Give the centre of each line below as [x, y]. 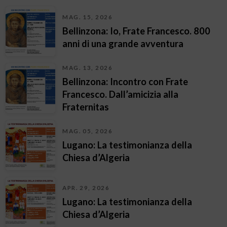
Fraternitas [86, 107]
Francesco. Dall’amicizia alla [121, 94]
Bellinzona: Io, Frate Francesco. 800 [137, 31]
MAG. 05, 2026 [88, 131]
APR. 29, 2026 [86, 187]
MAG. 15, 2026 [88, 17]
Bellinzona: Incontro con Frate [125, 81]
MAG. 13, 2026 [88, 67]
